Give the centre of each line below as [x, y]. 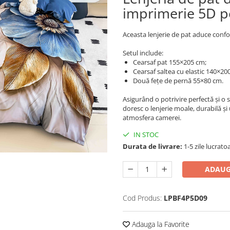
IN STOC [145, 134]
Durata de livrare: [152, 146]
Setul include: [143, 53]
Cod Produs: [142, 198]
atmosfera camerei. [152, 117]
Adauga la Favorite [160, 224]
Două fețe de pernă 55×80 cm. [178, 80]
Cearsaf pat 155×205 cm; [170, 62]
